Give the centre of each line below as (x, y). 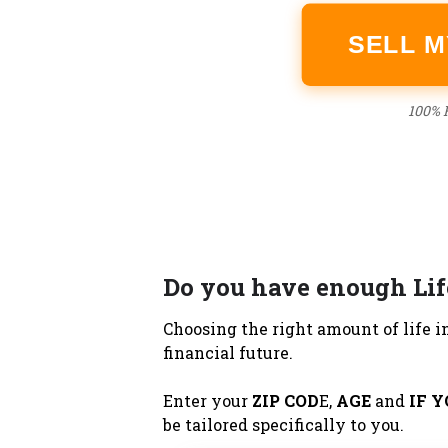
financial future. (227, 352)
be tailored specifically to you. (283, 424)
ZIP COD (285, 400)
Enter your (207, 400)
